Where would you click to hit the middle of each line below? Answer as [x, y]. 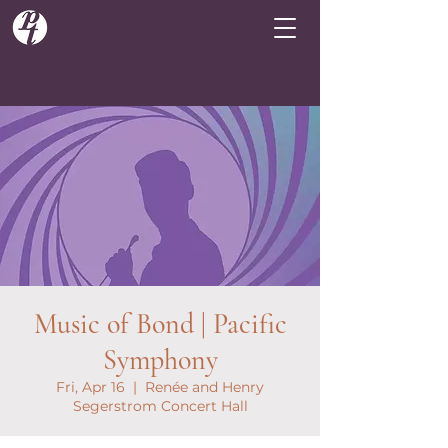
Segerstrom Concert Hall [160, 406]
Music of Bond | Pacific [160, 324]
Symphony [160, 360]
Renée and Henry [204, 387]
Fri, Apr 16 [90, 387]
